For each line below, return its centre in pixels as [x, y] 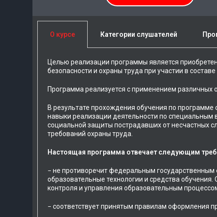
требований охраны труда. [90, 134]
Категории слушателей [139, 34]
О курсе [63, 34]
